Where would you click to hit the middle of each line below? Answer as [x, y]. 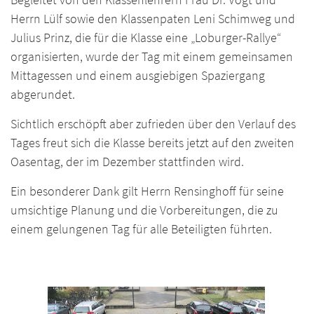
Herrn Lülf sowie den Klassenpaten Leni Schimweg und [153, 19]
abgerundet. [43, 95]
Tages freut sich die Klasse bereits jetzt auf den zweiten [152, 143]
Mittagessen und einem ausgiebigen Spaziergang [138, 76]
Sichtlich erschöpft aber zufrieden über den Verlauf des [153, 124]
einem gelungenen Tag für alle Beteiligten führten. [141, 229]
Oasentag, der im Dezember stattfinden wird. [127, 162]
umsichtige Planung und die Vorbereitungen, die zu [144, 210]
